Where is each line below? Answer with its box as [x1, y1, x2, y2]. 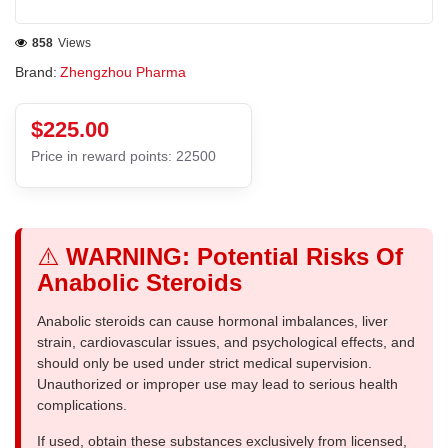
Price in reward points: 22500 [31, 147, 216, 164]
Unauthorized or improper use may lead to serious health [37, 375, 398, 392]
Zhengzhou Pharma [60, 63, 186, 80]
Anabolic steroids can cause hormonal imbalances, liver [37, 312, 388, 329]
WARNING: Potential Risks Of [66, 242, 403, 270]
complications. [37, 396, 127, 413]
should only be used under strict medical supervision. [37, 354, 372, 371]
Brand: [15, 63, 57, 80]
